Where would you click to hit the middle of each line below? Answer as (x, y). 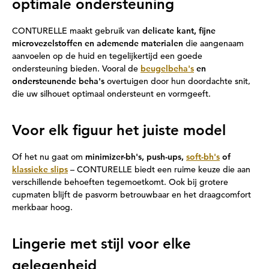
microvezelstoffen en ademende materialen (98, 43)
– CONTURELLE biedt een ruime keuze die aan (159, 169)
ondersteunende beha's (58, 81)
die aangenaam (213, 43)
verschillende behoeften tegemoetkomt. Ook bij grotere (120, 182)
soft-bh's (203, 157)
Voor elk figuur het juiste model (119, 130)
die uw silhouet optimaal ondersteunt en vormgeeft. (111, 94)
